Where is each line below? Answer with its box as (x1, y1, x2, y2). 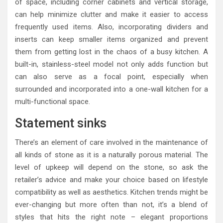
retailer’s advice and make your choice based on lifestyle (15, 175, 208, 184)
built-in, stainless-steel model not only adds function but (15, 59, 208, 69)
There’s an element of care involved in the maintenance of (15, 137, 208, 147)
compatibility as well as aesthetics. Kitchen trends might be (15, 187, 208, 197)
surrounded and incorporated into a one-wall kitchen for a (15, 84, 208, 94)
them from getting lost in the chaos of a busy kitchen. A (15, 47, 208, 56)
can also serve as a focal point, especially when (15, 72, 208, 81)
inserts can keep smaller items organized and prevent (15, 34, 208, 44)
